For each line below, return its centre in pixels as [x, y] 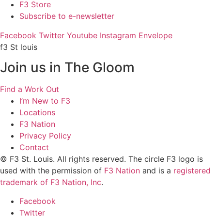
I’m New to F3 [45, 101]
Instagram [118, 35]
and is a [157, 171]
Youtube [82, 35]
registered [192, 171]
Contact [34, 147]
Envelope [155, 35]
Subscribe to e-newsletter [67, 16]
